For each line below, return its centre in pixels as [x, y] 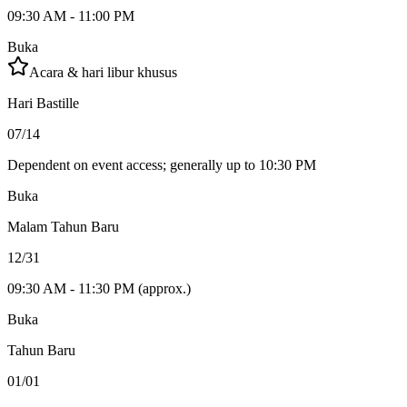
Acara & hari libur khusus [103, 73]
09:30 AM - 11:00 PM [71, 16]
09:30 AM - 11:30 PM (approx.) [99, 289]
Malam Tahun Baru [63, 227]
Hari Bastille [43, 104]
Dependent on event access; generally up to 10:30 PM [162, 165]
